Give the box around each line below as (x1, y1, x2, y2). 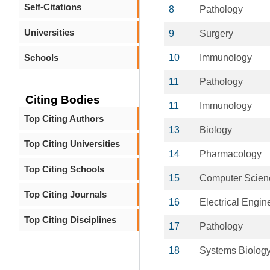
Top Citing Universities (24, 139, 120, 149)
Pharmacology (199, 149, 262, 159)
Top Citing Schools (24, 164, 104, 174)
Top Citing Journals (24, 189, 107, 199)
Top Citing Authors (24, 113, 104, 124)
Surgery (199, 28, 233, 39)
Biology (199, 125, 232, 135)
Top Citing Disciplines (24, 215, 116, 225)
